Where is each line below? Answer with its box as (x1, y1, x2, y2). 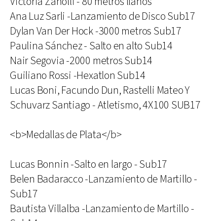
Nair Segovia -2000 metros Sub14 (10, 54, 153, 68)
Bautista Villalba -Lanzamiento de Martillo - (10, 202, 194, 216)
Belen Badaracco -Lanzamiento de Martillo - (10, 172, 197, 186)
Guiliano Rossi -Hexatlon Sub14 (10, 69, 146, 83)
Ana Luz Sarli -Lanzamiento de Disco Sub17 (10, 9, 195, 24)
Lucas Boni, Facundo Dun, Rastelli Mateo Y (10, 83, 189, 98)
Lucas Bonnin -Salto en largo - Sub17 (10, 157, 168, 172)
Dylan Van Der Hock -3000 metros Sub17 (10, 24, 182, 38)
